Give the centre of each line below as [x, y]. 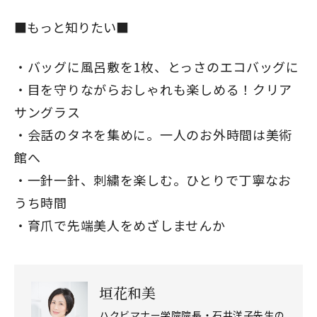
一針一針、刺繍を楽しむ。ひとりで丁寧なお [160, 179]
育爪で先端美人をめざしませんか [126, 225]
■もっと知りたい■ [71, 27]
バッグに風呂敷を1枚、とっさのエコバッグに [163, 66]
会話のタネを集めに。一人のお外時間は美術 [160, 134]
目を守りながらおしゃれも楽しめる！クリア [160, 89]
